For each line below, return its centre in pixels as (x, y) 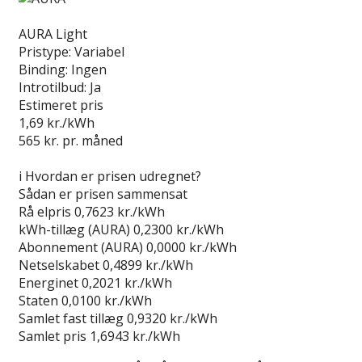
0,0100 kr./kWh (107, 300)
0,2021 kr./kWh (127, 282)
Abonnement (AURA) (81, 247)
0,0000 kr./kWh (192, 247)
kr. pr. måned (82, 140)
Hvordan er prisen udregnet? (113, 176)
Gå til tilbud (53, 158)
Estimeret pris (61, 105)
